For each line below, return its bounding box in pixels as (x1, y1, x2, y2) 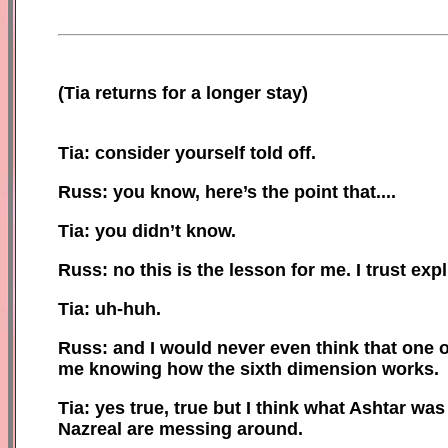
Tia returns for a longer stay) (64, 82, 308, 103)
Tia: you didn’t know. (58, 220, 236, 241)
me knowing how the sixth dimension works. (58, 358, 439, 379)
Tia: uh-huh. (58, 298, 161, 319)
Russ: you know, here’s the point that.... (58, 181, 396, 202)
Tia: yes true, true (58, 397, 213, 418)
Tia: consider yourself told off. (58, 142, 316, 163)
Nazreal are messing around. (58, 418, 303, 439)
